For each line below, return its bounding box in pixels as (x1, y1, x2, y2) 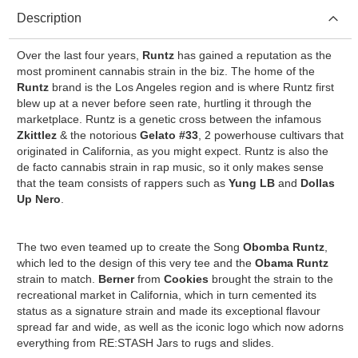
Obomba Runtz (242, 240, 324, 253)
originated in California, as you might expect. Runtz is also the (16, 144, 328, 157)
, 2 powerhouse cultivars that (197, 128, 344, 141)
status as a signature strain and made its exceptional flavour (16, 304, 320, 317)
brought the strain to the (208, 272, 333, 285)
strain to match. (16, 272, 98, 285)
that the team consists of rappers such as (16, 176, 229, 189)
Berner (97, 272, 134, 285)
